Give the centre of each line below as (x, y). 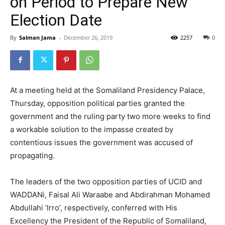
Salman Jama (37, 37)
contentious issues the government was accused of (101, 142)
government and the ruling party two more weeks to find (110, 116)
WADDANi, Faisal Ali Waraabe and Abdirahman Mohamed (110, 194)
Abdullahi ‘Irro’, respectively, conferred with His (94, 207)
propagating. (32, 155)
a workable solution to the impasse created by (92, 129)
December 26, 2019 (88, 37)
